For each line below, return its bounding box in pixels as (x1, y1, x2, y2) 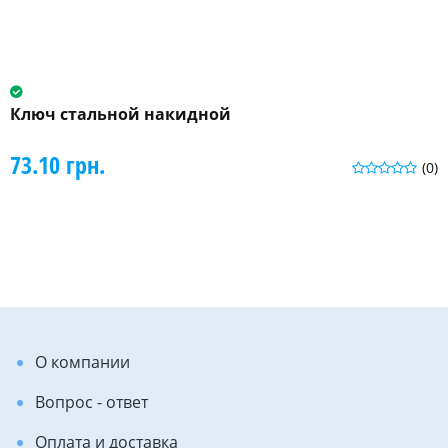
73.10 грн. (10, 148, 105, 182)
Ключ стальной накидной (10, 103, 231, 126)
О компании (35, 351, 130, 374)
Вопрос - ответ (35, 391, 148, 414)
